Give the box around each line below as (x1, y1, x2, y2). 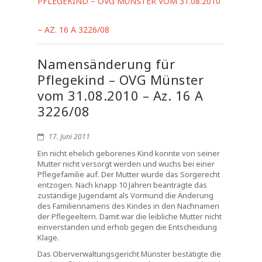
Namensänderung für (37, 55, 175, 73)
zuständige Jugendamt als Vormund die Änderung (37, 190, 213, 201)
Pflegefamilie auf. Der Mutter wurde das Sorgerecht (37, 169, 220, 180)
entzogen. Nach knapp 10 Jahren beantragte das (37, 180, 207, 190)
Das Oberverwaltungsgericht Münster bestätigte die (37, 249, 221, 259)
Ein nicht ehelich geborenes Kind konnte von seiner (37, 148, 220, 158)
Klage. (37, 232, 59, 243)
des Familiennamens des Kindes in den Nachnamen (37, 201, 219, 211)
